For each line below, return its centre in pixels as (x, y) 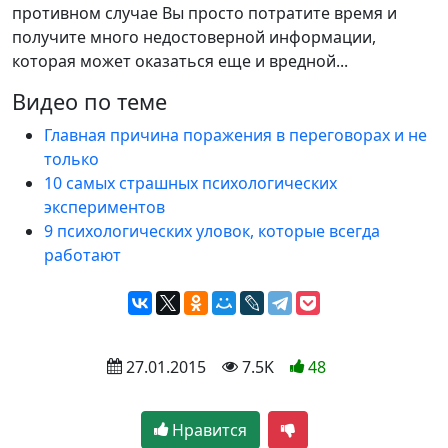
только (71, 159)
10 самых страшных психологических (190, 183)
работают (82, 255)
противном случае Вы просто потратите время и (204, 13)
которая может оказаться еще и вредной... (180, 61)
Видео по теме (89, 102)
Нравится (207, 430)
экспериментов (104, 207)
